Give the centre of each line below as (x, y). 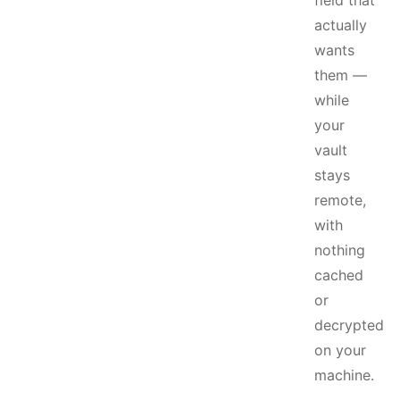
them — (341, 75)
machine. (344, 375)
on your (340, 350)
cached (339, 275)
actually (341, 25)
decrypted (349, 325)
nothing (340, 250)
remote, (340, 200)
